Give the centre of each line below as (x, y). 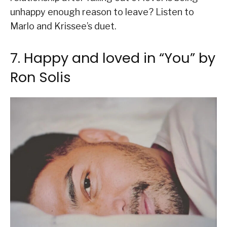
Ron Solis (41, 78)
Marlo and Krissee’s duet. (63, 26)
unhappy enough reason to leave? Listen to (102, 12)
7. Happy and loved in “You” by (113, 58)
